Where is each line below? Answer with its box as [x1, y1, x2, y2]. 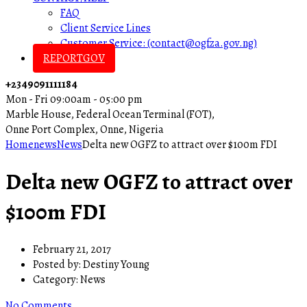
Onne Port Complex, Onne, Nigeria [5, 122, 164, 137]
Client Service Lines [60, 21, 151, 36]
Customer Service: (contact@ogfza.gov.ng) [60, 36, 257, 51]
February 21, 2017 [33, 241, 111, 257]
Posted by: [33, 256, 83, 272]
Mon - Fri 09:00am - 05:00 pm [5, 92, 143, 107]
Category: [33, 271, 80, 287]
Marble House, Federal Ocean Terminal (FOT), [5, 107, 214, 122]
